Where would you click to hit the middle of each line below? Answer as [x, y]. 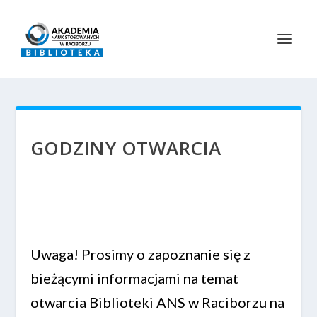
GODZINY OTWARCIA [126, 148]
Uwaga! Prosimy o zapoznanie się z [140, 254]
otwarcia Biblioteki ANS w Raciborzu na [157, 302]
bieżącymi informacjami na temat [134, 278]
